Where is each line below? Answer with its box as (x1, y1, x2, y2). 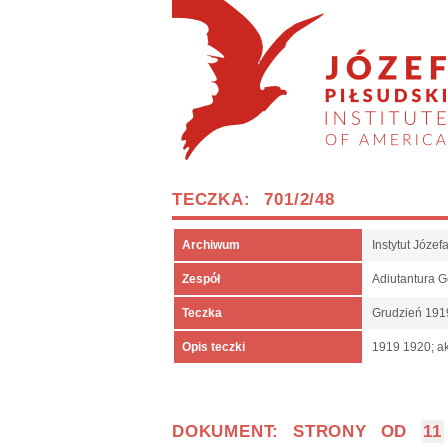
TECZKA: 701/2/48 (172, 190, 335, 209)
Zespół (182, 272, 220, 286)
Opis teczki (182, 340, 245, 354)
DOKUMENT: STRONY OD (172, 422, 421, 441)
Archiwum (182, 238, 240, 252)
